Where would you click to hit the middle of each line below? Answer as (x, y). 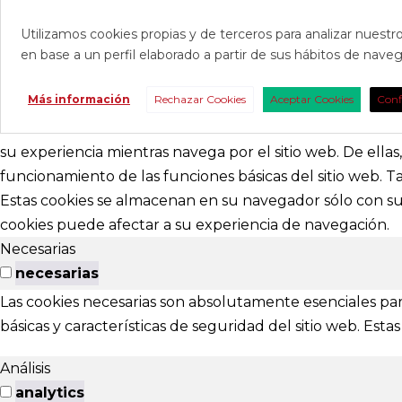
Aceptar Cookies (312, 100)
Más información (79, 100)
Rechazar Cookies (200, 100)
